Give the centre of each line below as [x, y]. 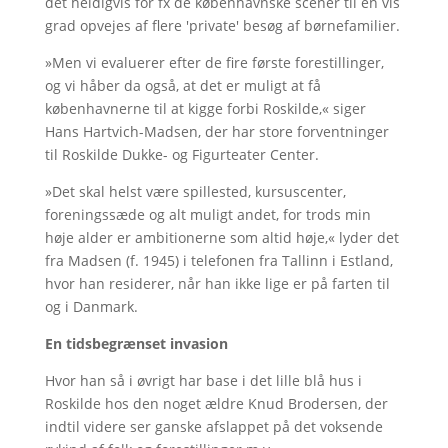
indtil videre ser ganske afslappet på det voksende [213, 426]
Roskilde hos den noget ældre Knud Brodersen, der [216, 403]
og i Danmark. [91, 306]
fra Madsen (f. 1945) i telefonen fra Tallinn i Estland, [218, 260]
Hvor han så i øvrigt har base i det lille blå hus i [203, 380]
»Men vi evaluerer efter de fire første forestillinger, [214, 62]
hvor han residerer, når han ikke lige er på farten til [217, 283]
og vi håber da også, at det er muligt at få [182, 85]
